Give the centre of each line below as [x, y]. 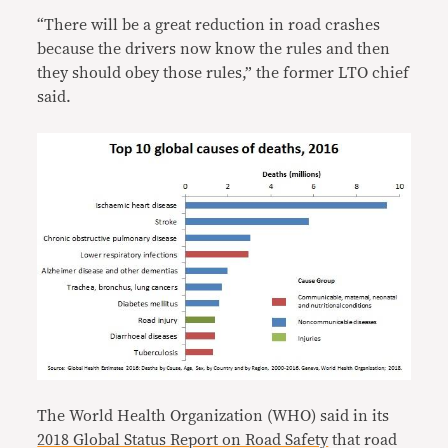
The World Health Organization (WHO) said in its [213, 415]
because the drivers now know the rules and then [214, 49]
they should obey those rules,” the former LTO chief [223, 73]
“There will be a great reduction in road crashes [209, 25]
